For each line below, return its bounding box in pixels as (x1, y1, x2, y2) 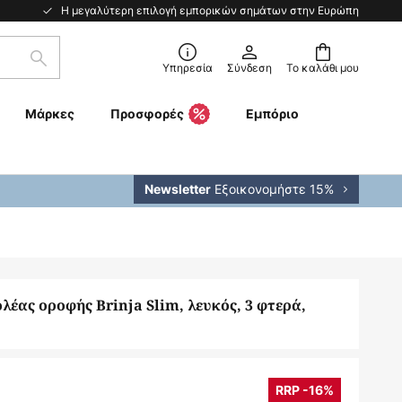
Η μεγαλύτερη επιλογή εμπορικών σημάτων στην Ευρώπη (61, 3, 359, 18)
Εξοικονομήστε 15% (211, 180, 334, 197)
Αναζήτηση (37, 57, 111, 78)
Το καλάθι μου (286, 60, 359, 75)
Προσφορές (109, 106, 184, 121)
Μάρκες (24, 106, 74, 121)
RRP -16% (275, 382, 334, 398)
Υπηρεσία (162, 60, 213, 75)
